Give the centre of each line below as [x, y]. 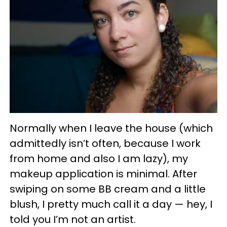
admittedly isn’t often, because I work [105, 144]
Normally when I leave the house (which [111, 128]
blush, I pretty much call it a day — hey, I [111, 204]
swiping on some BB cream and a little [108, 189]
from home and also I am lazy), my [99, 159]
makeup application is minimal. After [103, 174]
